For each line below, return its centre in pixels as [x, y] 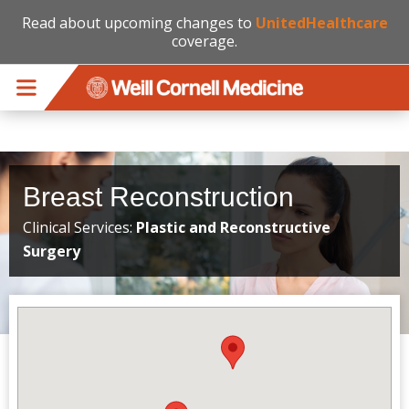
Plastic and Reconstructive [233, 227]
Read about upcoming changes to [138, 23]
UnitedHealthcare [321, 23]
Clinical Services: [79, 227]
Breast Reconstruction [158, 197]
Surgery [52, 251]
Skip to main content [69, 45]
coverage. [204, 41]
